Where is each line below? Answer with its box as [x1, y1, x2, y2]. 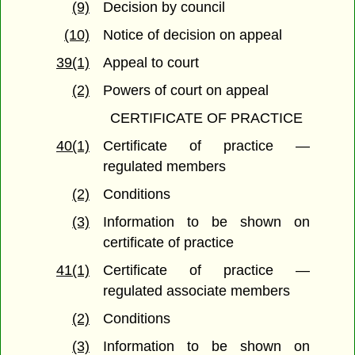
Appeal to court [103, 55, 200, 71]
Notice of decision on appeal [103, 27, 283, 44]
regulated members [103, 158, 227, 175]
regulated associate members [103, 283, 291, 300]
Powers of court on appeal [103, 82, 269, 99]
